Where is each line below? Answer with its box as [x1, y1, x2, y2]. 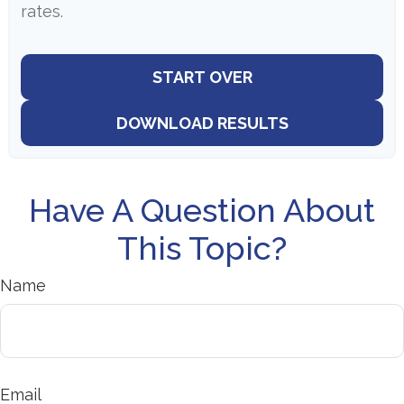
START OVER [151, 67, 252, 87]
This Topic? [117, 228, 287, 267]
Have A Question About [29, 190, 375, 229]
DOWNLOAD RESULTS [115, 113, 289, 133]
